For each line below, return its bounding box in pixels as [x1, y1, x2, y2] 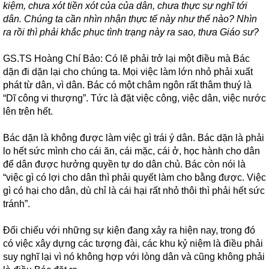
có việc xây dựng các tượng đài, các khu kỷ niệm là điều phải [3, 238, 263, 249]
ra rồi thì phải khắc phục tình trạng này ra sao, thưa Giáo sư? [3, 27, 259, 37]
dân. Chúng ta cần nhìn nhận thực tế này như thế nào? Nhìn [3, 14, 257, 24]
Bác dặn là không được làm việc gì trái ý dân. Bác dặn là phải [3, 133, 264, 143]
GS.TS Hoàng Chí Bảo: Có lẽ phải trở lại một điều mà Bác [3, 53, 250, 64]
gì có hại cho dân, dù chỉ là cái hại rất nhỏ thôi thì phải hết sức [3, 186, 265, 196]
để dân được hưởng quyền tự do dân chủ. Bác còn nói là [3, 159, 246, 169]
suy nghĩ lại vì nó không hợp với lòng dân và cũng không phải [3, 252, 265, 262]
